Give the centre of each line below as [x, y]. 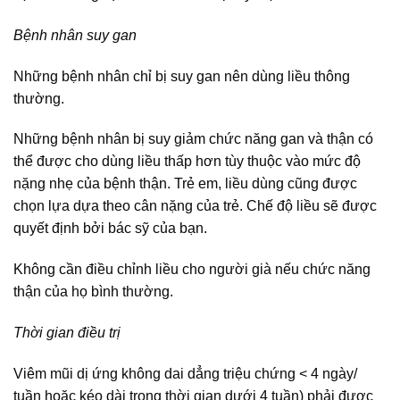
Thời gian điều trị [67, 332]
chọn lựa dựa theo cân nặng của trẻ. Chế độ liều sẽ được [195, 206]
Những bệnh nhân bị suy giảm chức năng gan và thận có [193, 139]
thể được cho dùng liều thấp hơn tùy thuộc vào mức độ [187, 162]
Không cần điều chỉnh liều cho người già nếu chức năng [192, 270]
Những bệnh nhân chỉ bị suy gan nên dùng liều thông [182, 76]
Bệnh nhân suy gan [75, 35]
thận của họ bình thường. [93, 292]
